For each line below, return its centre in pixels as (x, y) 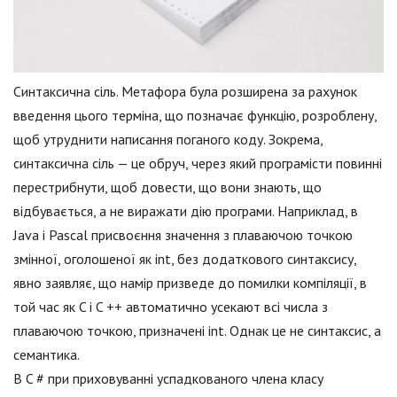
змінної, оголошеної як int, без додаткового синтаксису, (185, 259)
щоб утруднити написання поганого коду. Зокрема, (168, 140)
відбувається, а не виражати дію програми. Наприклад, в (186, 211)
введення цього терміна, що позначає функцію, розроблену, (195, 116)
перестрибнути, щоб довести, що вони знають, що (167, 187)
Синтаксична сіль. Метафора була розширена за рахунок (185, 92)
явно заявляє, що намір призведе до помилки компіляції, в (190, 283)
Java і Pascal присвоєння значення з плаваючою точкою (183, 235)
